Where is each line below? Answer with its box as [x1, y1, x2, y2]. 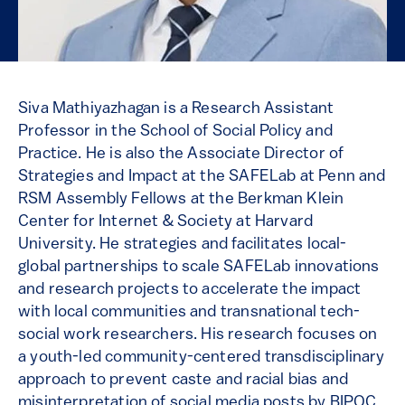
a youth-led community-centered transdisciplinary [18, 349, 385, 367]
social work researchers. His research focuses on [18, 326, 378, 344]
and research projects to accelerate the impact [18, 281, 362, 299]
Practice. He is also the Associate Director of [18, 146, 344, 164]
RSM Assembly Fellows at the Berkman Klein [18, 191, 344, 209]
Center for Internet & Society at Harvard [18, 213, 314, 231]
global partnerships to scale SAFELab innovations [18, 259, 380, 277]
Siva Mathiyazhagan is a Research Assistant [18, 100, 334, 118]
